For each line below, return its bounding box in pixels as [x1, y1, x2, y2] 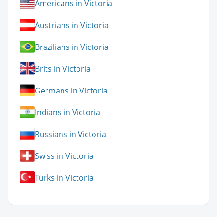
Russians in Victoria [35, 128, 106, 139]
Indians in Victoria [35, 107, 100, 118]
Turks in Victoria [35, 172, 93, 183]
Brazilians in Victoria [35, 41, 108, 52]
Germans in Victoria [35, 85, 108, 96]
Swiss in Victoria [35, 150, 93, 161]
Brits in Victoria [35, 63, 91, 74]
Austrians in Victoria [35, 19, 108, 31]
